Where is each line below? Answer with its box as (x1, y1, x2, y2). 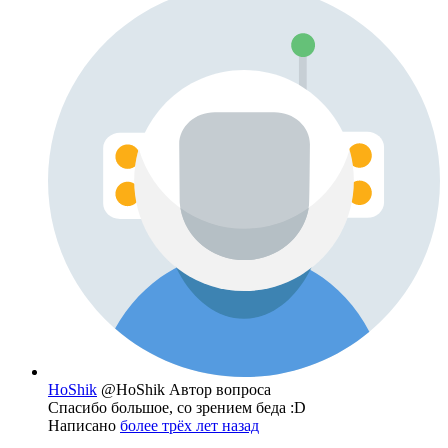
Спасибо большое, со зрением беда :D (48, 399, 306, 417)
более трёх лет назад (120, 417, 259, 435)
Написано (48, 417, 120, 435)
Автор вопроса (169, 381, 271, 399)
